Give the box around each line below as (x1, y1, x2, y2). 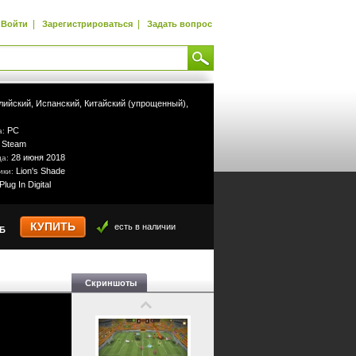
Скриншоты (85, 278, 137, 288)
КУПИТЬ (30, 221, 75, 233)
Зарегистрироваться (42, 18, 133, 29)
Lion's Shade (16, 166, 65, 176)
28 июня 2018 (11, 153, 65, 162)
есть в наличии (114, 222, 176, 231)
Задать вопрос (147, 18, 212, 29)
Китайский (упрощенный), (84, 99, 188, 108)
